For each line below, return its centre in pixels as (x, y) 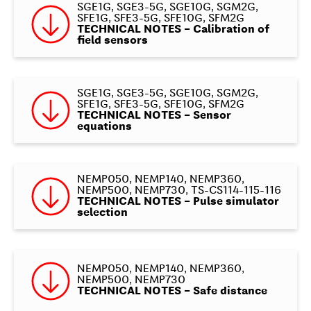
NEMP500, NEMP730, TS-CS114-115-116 (179, 191)
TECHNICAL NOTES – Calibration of (173, 30)
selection (102, 213)
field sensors (112, 41)
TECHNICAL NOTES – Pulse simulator (178, 202)
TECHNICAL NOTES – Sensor (154, 116)
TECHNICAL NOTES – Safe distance (172, 292)
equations (104, 127)
